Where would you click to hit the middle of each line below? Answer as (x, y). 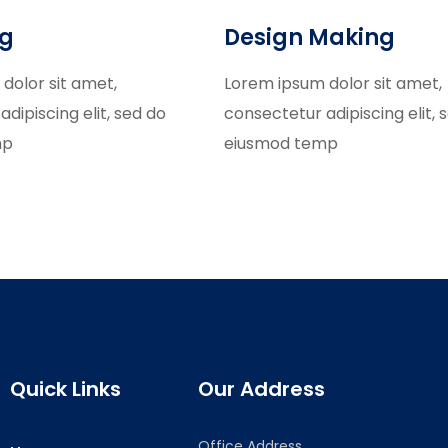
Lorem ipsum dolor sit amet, (333, 83)
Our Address (261, 389)
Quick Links (65, 389)
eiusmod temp (281, 143)
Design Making (309, 37)
